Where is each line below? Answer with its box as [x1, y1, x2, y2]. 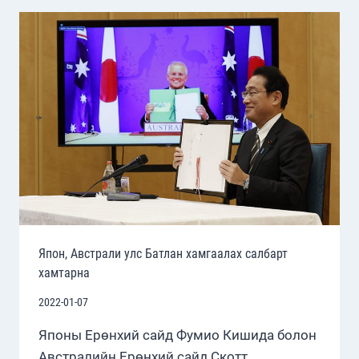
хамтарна [38, 265, 90, 281]
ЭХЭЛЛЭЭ [124, 23, 181, 37]
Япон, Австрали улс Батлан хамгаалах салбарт [38, 246, 288, 262]
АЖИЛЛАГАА [124, 6, 200, 20]
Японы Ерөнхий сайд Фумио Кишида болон [38, 326, 317, 343]
